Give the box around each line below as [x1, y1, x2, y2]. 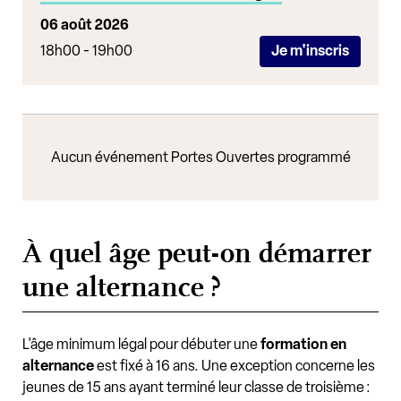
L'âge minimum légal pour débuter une [22, 336, 260, 354]
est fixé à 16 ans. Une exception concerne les [94, 357, 375, 375]
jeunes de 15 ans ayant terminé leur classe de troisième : [22, 379, 371, 397]
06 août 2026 [40, 15, 129, 33]
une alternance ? [22, 270, 221, 305]
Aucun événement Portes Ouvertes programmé [50, 149, 351, 166]
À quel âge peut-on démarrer [22, 236, 371, 271]
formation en [260, 336, 346, 354]
